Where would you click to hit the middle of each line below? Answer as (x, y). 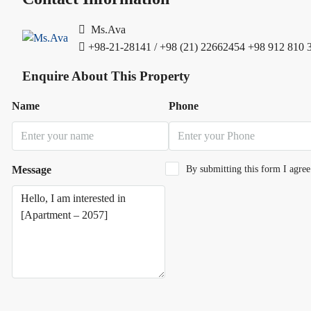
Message (32, 169)
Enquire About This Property (106, 76)
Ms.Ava (107, 29)
